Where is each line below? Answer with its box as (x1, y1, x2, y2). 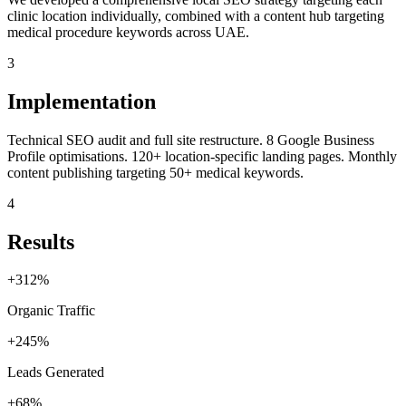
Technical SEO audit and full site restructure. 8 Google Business (7, 131, 374, 148)
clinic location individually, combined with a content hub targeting (7, 7, 384, 24)
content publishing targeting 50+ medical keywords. (7, 164, 304, 180)
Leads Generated (7, 364, 104, 381)
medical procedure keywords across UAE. (7, 24, 249, 40)
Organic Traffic (7, 303, 95, 319)
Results (7, 229, 74, 254)
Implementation (7, 89, 156, 113)
